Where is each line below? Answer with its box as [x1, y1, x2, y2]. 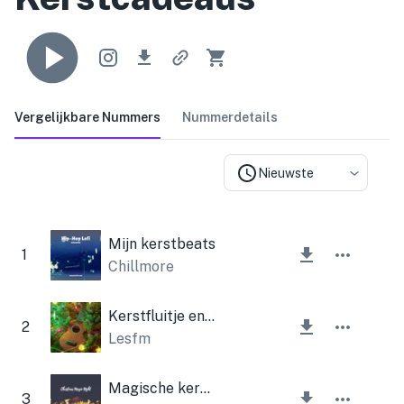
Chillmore [108, 257, 174, 275]
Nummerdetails [182, 109, 278, 124]
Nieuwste [258, 165, 314, 180]
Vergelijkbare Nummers [14, 109, 161, 124]
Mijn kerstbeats [108, 234, 216, 252]
